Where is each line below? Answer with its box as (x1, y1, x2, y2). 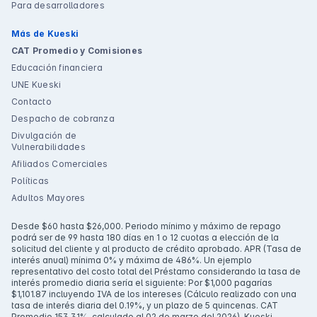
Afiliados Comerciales (11, 158, 108, 170)
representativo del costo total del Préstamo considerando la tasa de (11, 266, 301, 277)
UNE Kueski (11, 79, 62, 91)
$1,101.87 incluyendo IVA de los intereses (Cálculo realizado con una (11, 289, 296, 300)
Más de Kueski (11, 28, 79, 40)
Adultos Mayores (11, 192, 86, 204)
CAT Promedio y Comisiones (11, 45, 142, 57)
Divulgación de (11, 130, 77, 142)
